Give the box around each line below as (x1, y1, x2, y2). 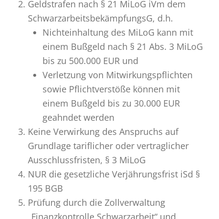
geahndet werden (42, 111, 114, 123)
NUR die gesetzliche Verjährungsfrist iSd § (27, 168, 200, 180)
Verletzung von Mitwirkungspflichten (42, 69, 193, 81)
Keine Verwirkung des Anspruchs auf (27, 126, 178, 137)
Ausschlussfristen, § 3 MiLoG (27, 154, 146, 166)
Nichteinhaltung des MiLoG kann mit (42, 26, 193, 38)
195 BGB (27, 182, 63, 194)
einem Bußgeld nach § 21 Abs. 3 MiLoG (42, 41, 203, 52)
